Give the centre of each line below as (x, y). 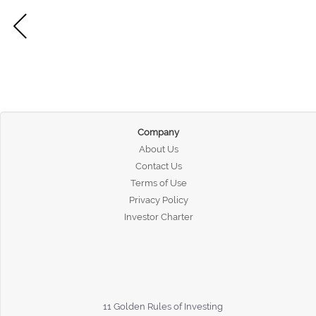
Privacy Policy (158, 200)
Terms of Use (158, 183)
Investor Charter (158, 217)
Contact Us (158, 166)
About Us (158, 149)
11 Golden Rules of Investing (163, 306)
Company (159, 132)
